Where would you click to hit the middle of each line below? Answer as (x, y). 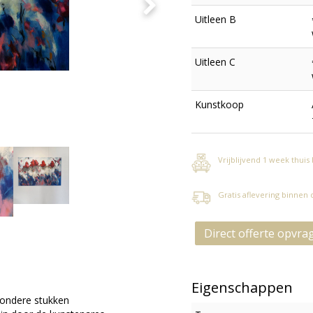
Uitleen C (215, 62)
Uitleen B (216, 19)
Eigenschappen (242, 287)
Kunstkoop (219, 104)
